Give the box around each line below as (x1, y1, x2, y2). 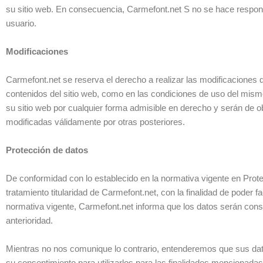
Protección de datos (6, 144, 88, 155)
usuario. (6, 18, 36, 28)
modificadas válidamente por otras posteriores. (6, 116, 185, 127)
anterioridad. (6, 215, 53, 225)
